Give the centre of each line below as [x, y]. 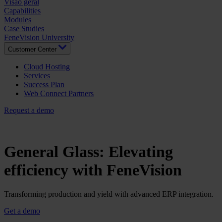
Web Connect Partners [59, 94]
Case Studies [24, 29]
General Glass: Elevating [88, 151]
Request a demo [29, 111]
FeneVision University [39, 38]
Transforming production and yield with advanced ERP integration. [109, 194]
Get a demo [22, 211]
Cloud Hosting [47, 67]
